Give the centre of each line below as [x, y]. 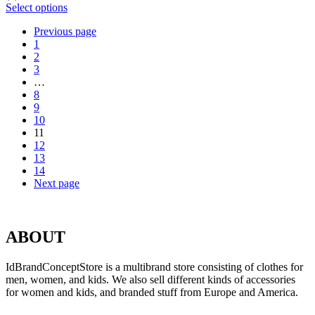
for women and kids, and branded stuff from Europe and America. [152, 292]
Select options [37, 8]
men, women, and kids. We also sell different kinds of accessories [150, 279]
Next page [57, 184]
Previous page [65, 32]
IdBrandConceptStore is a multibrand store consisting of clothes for [154, 267]
